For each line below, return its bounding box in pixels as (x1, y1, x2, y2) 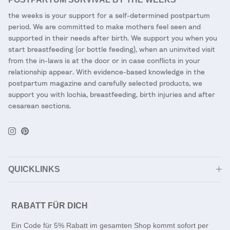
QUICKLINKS (8, 165, 60, 174)
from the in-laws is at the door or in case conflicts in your (8, 56, 200, 65)
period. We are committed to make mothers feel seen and (8, 22, 201, 31)
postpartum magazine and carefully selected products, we (8, 79, 202, 88)
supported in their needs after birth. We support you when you (8, 33, 217, 43)
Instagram (11, 130, 45, 139)
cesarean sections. (8, 101, 71, 110)
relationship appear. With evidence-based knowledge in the (8, 67, 205, 76)
